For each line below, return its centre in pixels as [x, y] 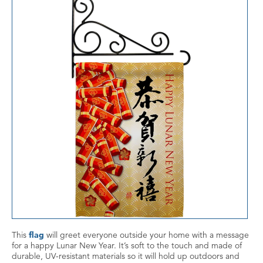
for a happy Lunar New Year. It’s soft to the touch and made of [127, 246]
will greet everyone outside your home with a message [146, 235]
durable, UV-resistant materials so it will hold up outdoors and [126, 256]
